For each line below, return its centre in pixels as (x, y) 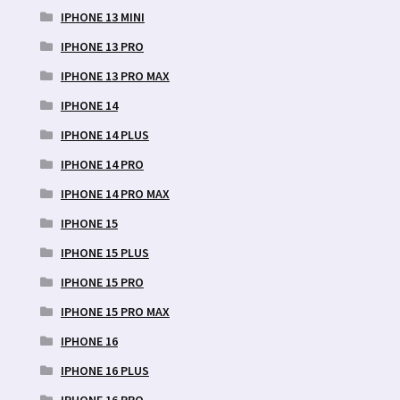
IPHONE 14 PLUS (104, 134)
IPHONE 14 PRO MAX (115, 193)
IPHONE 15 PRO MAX (115, 311)
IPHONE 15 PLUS (104, 252)
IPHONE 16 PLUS (104, 370)
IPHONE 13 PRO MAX (115, 75)
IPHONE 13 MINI (102, 17)
